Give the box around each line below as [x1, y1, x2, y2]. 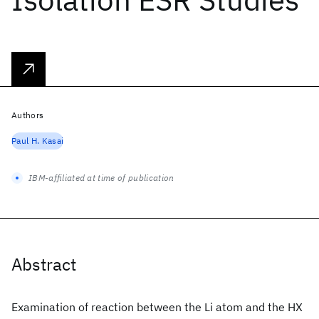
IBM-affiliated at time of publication [28, 172, 174, 183]
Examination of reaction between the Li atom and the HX [11, 300, 303, 314]
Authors [11, 110, 44, 120]
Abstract [11, 253, 76, 276]
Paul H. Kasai [11, 135, 64, 146]
